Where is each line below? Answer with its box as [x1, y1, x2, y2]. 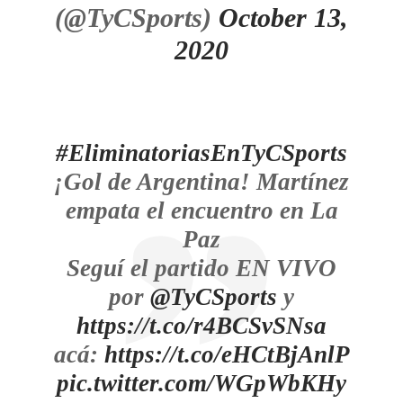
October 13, [219, 3, 348, 32]
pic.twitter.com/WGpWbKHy [57, 370, 346, 397]
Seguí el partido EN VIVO [67, 255, 336, 282]
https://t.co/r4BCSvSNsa [76, 312, 327, 339]
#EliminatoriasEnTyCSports [56, 139, 347, 166]
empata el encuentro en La [65, 197, 338, 224]
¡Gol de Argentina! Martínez [54, 168, 349, 195]
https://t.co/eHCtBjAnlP [104, 341, 349, 368]
